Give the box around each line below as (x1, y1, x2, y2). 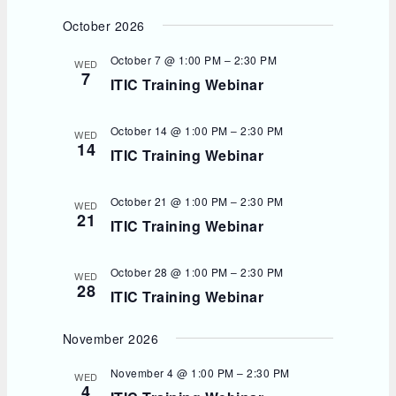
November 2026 (62, 329, 159, 347)
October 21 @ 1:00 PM (110, 193, 228, 209)
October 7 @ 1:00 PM (110, 51, 222, 67)
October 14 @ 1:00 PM (110, 122, 228, 138)
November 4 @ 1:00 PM (110, 364, 234, 380)
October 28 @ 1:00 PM (110, 263, 228, 279)
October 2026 (62, 16, 145, 34)
